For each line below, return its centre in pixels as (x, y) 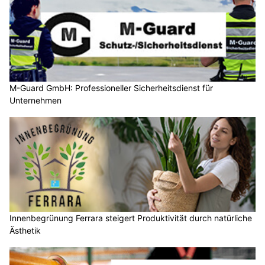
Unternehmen (35, 101)
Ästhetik (25, 230)
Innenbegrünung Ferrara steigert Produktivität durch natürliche (131, 218)
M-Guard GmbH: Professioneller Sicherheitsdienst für (111, 88)
